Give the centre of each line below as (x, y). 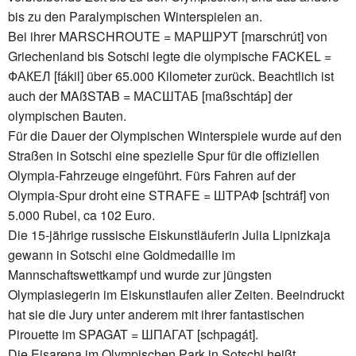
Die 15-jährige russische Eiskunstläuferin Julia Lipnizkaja (169, 234)
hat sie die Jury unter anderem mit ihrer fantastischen (156, 314)
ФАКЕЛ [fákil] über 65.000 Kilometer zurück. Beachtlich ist (171, 75)
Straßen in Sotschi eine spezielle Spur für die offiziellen (164, 155)
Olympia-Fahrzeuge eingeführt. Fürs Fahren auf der (152, 175)
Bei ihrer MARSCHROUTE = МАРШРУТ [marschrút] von (168, 36)
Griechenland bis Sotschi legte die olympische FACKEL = (170, 56)
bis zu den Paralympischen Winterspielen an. (135, 16)
